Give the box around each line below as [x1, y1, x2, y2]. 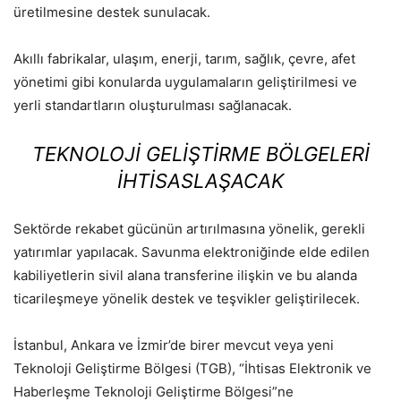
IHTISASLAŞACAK [117, 168, 284, 192]
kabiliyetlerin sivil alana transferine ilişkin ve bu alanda [13, 266, 357, 284]
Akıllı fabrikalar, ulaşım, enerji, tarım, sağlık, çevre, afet [13, 49, 355, 67]
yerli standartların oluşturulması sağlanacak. [13, 96, 292, 114]
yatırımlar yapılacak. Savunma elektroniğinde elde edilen [13, 243, 370, 260]
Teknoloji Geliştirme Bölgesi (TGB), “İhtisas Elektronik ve [13, 359, 371, 377]
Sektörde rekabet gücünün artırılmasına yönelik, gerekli [13, 219, 365, 237]
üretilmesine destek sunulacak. [13, 3, 210, 21]
